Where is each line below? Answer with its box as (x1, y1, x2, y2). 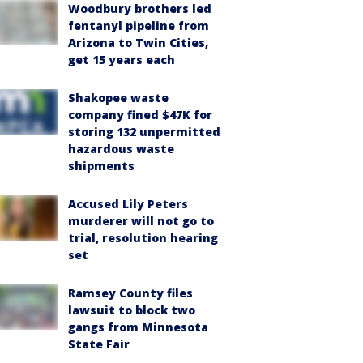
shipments (68, 158, 135, 173)
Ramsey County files (68, 285, 193, 301)
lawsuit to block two (68, 302, 195, 318)
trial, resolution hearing (68, 230, 218, 246)
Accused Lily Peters (68, 196, 188, 211)
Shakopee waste (68, 90, 169, 105)
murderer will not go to (68, 213, 214, 228)
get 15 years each (68, 52, 175, 67)
